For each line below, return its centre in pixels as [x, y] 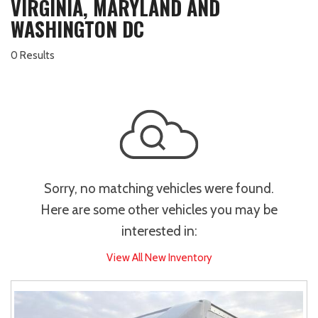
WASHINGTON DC [77, 29]
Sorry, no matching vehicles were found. [159, 189]
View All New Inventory [159, 258]
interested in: [159, 231]
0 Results [33, 56]
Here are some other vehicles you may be [159, 210]
